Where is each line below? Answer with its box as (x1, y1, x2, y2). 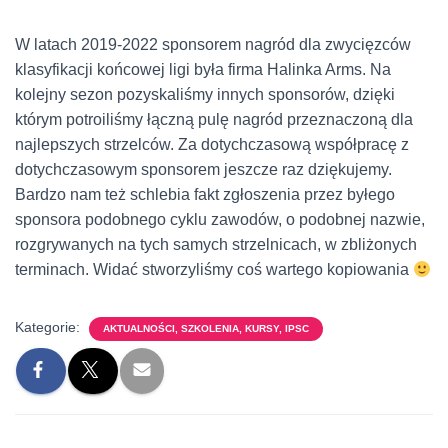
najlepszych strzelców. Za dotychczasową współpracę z (15, 136, 409, 154)
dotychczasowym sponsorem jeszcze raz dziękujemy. (15, 161, 392, 179)
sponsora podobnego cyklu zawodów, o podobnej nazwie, (15, 211, 425, 229)
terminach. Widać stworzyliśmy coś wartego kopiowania (15, 261, 413, 279)
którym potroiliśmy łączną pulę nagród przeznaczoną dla (15, 111, 413, 129)
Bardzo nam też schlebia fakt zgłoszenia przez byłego (15, 186, 395, 204)
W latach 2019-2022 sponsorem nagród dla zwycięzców (15, 36, 411, 54)
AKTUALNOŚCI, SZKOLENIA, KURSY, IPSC (103, 323, 309, 335)
